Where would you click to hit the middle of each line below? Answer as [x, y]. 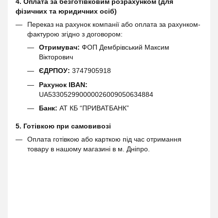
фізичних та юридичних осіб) [66, 11]
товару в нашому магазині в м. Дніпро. [89, 149]
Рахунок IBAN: [63, 84]
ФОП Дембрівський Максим [125, 47]
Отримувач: [59, 47]
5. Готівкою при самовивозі [63, 126]
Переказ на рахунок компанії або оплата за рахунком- [114, 25]
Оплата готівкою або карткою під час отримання [104, 139]
